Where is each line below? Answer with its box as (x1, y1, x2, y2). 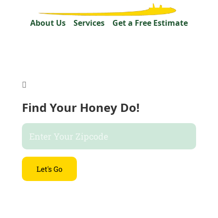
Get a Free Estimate (112, 17, 188, 28)
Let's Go (36, 163, 62, 174)
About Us (30, 17, 66, 28)
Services (73, 17, 105, 28)
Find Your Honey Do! (21, 99, 140, 115)
